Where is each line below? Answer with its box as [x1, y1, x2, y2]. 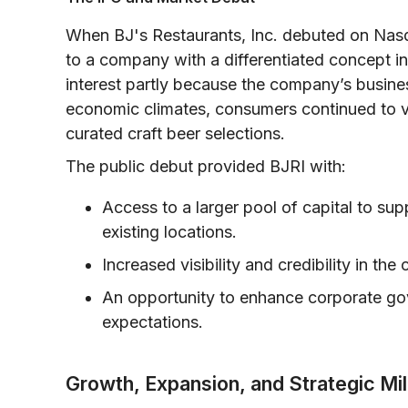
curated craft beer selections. [66, 123, 285, 143]
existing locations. [102, 221, 237, 241]
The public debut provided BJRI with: [66, 156, 346, 176]
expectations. [102, 311, 203, 331]
